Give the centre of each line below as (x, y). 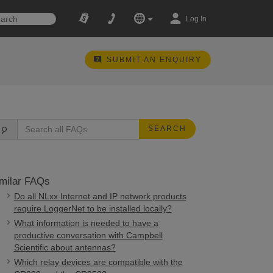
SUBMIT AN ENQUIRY (154, 60)
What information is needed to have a (86, 223)
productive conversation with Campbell (88, 235)
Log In (196, 19)
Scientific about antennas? (65, 247)
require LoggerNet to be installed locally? (93, 208)
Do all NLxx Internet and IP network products (100, 196)
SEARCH (167, 129)
